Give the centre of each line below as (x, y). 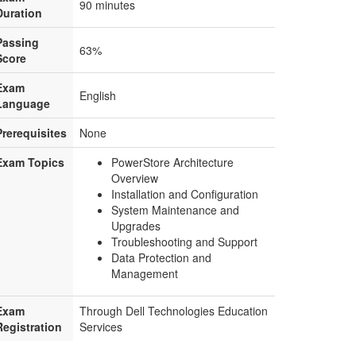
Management (145, 273)
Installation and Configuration (185, 194)
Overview (135, 178)
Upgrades (136, 226)
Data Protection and (161, 257)
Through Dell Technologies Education (174, 311)
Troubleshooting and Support (184, 242)
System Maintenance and (175, 210)
